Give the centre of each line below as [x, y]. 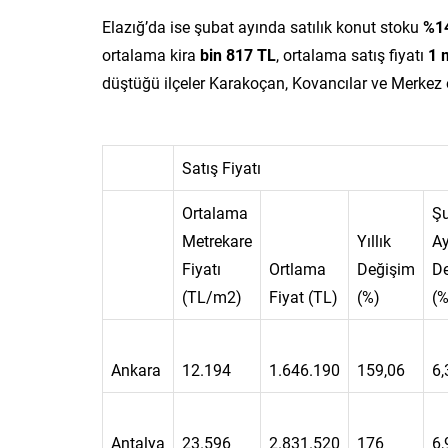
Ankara [136, 369]
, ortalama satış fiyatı [352, 54]
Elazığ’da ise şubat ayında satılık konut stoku [262, 26]
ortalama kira [151, 54]
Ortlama [297, 268]
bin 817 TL [238, 54]
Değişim [386, 268]
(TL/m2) [212, 296]
